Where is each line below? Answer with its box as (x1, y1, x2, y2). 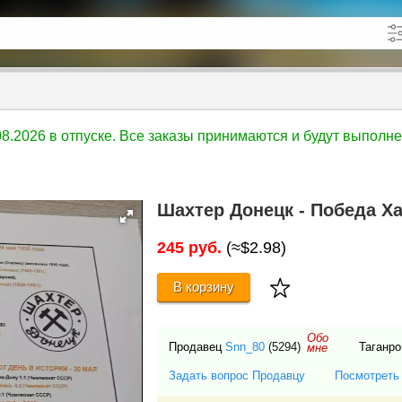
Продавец (169, 340, 225, 354)
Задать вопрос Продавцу (169, 369, 305, 383)
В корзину (173, 279, 235, 295)
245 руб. (157, 239, 222, 258)
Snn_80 (225, 340, 265, 354)
